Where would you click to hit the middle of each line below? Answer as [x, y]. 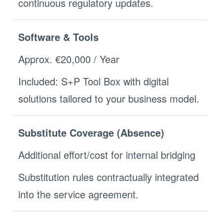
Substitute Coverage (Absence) [91, 132]
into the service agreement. [78, 194]
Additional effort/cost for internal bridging [107, 155]
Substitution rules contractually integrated [109, 177]
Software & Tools [58, 37]
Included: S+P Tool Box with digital [93, 81]
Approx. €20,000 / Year [69, 59]
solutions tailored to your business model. [109, 98]
